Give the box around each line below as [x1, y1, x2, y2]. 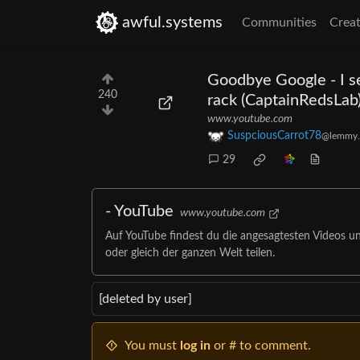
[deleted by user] [99, 292, 192, 306]
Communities [242, 16, 317, 29]
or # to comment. [211, 339, 311, 353]
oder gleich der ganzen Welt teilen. [105, 247, 275, 260]
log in [180, 339, 211, 353]
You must [125, 339, 180, 353]
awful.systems [122, 14, 223, 31]
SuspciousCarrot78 [227, 130, 321, 142]
